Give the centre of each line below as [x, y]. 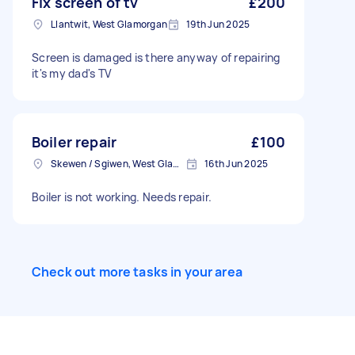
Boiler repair [74, 142]
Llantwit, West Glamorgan [109, 24]
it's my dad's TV [72, 73]
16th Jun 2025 [237, 164]
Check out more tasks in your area [137, 272]
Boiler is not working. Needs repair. [122, 197]
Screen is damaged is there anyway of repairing [156, 57]
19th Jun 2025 [218, 24]
